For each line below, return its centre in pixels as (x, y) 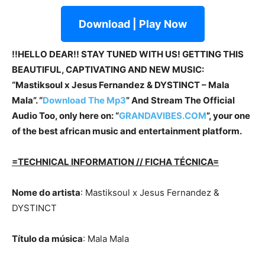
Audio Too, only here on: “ (65, 116)
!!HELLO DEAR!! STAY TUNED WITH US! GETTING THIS (128, 54)
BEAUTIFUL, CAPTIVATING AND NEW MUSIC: (108, 70)
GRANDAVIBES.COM (163, 116)
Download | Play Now (132, 24)
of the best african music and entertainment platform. (127, 131)
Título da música (47, 239)
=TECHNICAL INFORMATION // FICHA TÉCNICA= (115, 162)
